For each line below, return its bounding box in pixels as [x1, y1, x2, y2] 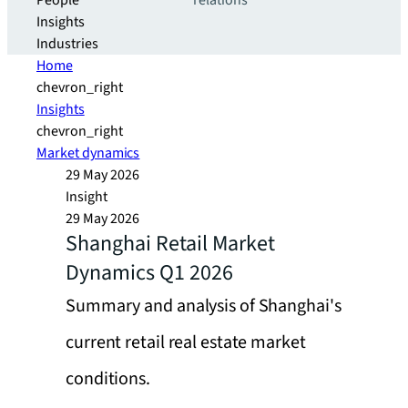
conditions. [66, 366, 150, 392]
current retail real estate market [66, 330, 306, 355]
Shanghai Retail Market [66, 228, 275, 260]
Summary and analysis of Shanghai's [66, 293, 342, 319]
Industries [36, 34, 98, 54]
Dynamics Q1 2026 [66, 257, 233, 289]
